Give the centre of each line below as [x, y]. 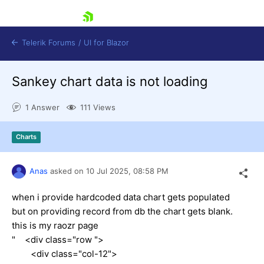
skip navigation [46, 32]
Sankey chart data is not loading [110, 81]
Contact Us [73, 186]
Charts [26, 137]
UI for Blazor [106, 42]
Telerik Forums [47, 42]
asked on [67, 171]
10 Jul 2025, [110, 171]
